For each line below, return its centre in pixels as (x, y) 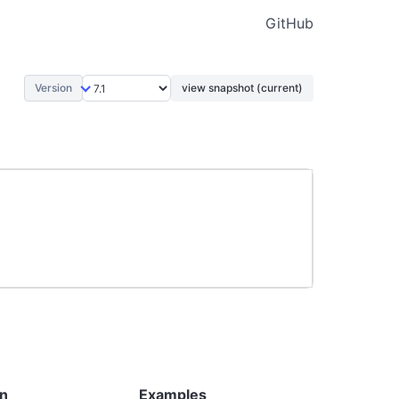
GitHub (289, 23)
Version (53, 88)
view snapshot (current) (242, 88)
